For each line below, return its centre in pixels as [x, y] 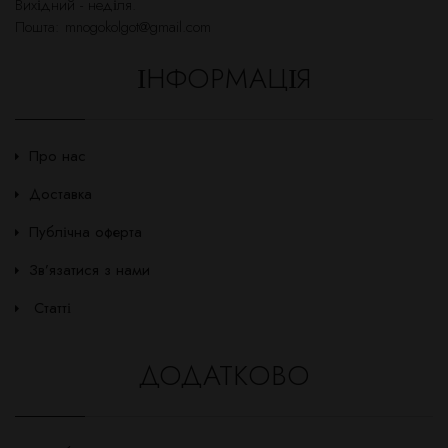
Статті [52, 308]
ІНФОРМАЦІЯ [224, 79]
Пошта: [40, 27]
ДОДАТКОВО [224, 376]
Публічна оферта [85, 232]
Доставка [60, 194]
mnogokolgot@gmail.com [138, 27]
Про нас [57, 156]
